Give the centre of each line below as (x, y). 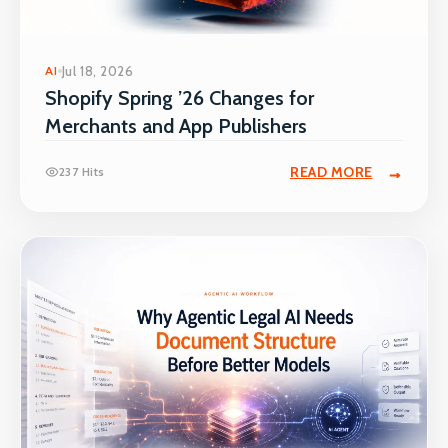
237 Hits (82, 172)
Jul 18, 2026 (97, 71)
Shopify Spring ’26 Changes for (179, 98)
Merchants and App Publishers (176, 126)
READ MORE (331, 172)
